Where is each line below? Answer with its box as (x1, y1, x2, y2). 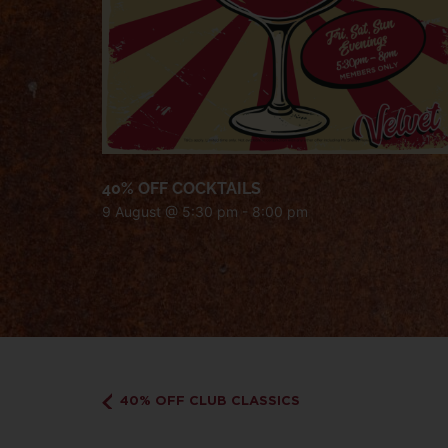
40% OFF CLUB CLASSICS (115, 392, 300, 408)
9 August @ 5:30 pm (102, 202, 238, 220)
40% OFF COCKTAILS (102, 178, 261, 198)
